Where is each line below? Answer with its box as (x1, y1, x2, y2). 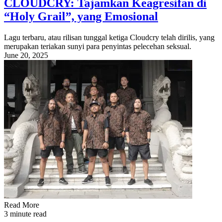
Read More (4, 201, 39, 210)
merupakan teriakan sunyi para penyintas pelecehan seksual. (4, 42, 191, 51)
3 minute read (4, 210, 47, 219)
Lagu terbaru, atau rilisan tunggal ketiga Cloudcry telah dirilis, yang (4, 33, 215, 42)
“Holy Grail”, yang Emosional (4, 10, 158, 23)
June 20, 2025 (4, 51, 48, 60)
